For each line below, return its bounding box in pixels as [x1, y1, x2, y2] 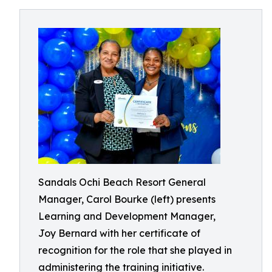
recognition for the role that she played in [38, 244, 232, 256]
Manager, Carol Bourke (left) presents [38, 193, 216, 205]
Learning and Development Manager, [38, 210, 216, 222]
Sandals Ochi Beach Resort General [38, 176, 206, 188]
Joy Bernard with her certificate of [38, 227, 200, 239]
